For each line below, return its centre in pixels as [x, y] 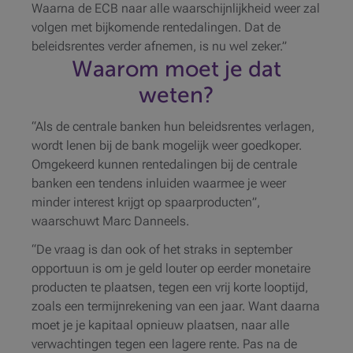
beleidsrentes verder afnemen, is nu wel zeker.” [159, 46]
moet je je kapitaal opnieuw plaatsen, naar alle [160, 325]
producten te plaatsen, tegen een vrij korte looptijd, [170, 287]
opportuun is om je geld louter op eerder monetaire [171, 268]
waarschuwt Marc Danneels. [110, 221]
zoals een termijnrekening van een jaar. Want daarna [176, 306]
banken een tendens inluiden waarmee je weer [159, 183]
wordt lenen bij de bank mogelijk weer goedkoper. [167, 145]
